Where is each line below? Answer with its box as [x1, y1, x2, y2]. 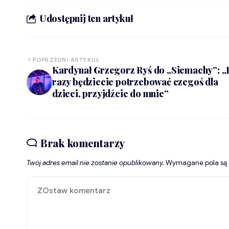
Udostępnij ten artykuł [39, 12, 133, 25]
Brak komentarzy [40, 136, 125, 150]
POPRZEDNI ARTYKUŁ [33, 56, 100, 64]
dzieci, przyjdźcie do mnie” [52, 87, 169, 100]
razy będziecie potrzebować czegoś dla [52, 76, 218, 88]
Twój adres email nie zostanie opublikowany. [27, 158, 164, 168]
